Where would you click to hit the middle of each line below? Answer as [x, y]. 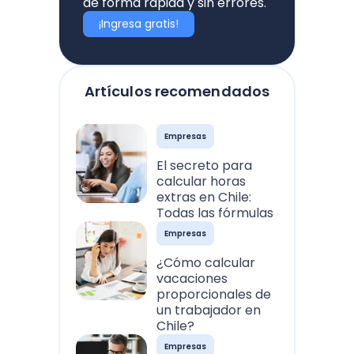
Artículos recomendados [177, 92]
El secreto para [205, 166]
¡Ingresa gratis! [139, 24]
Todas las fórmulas [215, 213]
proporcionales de [214, 295]
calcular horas [201, 182]
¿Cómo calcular [206, 263]
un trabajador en [209, 311]
